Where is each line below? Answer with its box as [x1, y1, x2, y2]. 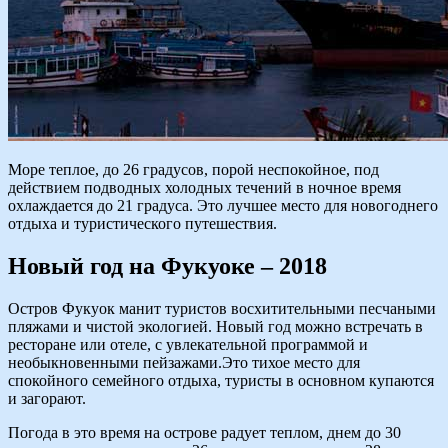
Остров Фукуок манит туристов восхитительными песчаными [8, 299, 436, 317]
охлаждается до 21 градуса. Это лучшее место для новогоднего [8, 196, 438, 214]
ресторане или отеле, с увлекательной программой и [8, 335, 368, 353]
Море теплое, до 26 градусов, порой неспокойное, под [8, 160, 379, 178]
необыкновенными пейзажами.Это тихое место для [8, 353, 360, 371]
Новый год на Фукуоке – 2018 [8, 252, 327, 279]
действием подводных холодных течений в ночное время [8, 178, 401, 196]
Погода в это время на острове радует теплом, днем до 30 [8, 423, 401, 441]
